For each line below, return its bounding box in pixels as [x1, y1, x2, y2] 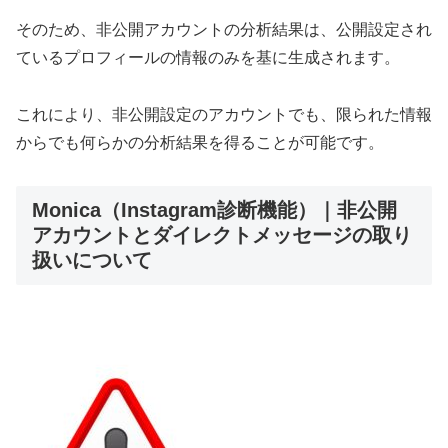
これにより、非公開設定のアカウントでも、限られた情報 [16, 105, 432, 123]
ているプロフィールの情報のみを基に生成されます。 [16, 49, 400, 67]
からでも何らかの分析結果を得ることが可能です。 [16, 133, 384, 151]
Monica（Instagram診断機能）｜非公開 [32, 198, 397, 221]
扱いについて [32, 248, 152, 271]
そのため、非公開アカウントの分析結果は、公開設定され [16, 21, 432, 39]
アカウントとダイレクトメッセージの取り [32, 223, 412, 246]
